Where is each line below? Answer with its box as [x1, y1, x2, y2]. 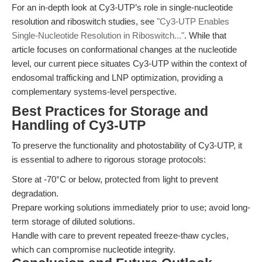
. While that [184, 30, 226, 40]
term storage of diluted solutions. [12, 216, 135, 226]
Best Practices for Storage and [12, 104, 208, 119]
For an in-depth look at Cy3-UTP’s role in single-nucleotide [12, 2, 233, 12]
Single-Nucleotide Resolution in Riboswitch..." [12, 30, 184, 40]
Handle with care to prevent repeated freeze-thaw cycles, [12, 230, 229, 240]
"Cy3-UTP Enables [157, 16, 229, 26]
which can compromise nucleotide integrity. [12, 244, 175, 254]
